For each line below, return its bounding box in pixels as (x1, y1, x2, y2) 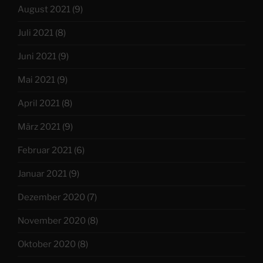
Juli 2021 (18, 28, 53, 39)
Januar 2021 (18, 168, 67, 180)
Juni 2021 (18, 51, 56, 62)
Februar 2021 (18, 145, 72, 156)
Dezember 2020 (18, 192, 85, 203)
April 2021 (18, 98, 60, 109)
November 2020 (18, 215, 86, 227)
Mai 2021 (18, 75, 55, 86)
